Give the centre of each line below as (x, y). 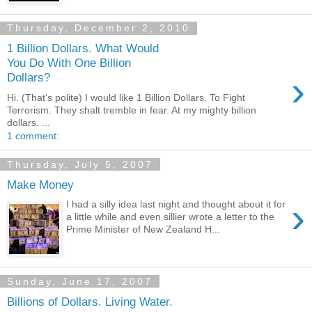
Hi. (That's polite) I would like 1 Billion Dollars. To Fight (126, 97)
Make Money (40, 184)
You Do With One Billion (69, 63)
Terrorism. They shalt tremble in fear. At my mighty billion (132, 110)
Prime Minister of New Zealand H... (143, 229)
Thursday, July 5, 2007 (80, 164)
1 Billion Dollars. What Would (83, 48)
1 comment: (33, 136)
